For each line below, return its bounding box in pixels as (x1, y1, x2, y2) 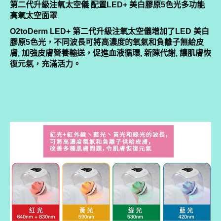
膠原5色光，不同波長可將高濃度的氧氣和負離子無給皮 (10, 37, 204, 46)
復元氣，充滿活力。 (10, 59, 81, 68)
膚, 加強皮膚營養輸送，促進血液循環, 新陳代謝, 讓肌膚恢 (10, 48, 211, 57)
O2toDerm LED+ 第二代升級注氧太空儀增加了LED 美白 (10, 27, 209, 36)
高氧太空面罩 (10, 11, 57, 20)
